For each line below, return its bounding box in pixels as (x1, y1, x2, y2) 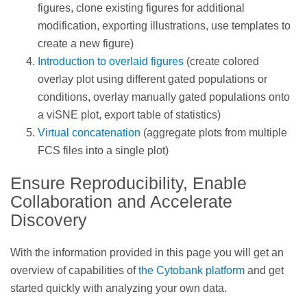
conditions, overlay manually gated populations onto (38, 91, 290, 103)
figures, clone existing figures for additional (38, 2, 245, 14)
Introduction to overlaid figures (38, 56, 186, 68)
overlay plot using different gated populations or (38, 73, 267, 86)
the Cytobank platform (138, 264, 245, 276)
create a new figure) (38, 38, 134, 50)
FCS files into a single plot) (38, 145, 169, 157)
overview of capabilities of (10, 264, 138, 276)
